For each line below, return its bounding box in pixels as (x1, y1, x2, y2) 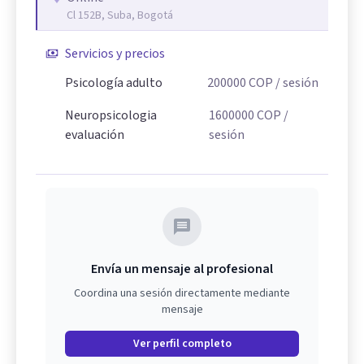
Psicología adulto (65, 73, 162, 92)
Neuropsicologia (65, 106, 157, 124)
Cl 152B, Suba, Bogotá (67, 6, 173, 24)
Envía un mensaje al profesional (91, 259, 273, 278)
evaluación (65, 125, 124, 144)
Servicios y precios (65, 44, 165, 63)
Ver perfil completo (132, 335, 232, 352)
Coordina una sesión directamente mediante (74, 284, 290, 301)
